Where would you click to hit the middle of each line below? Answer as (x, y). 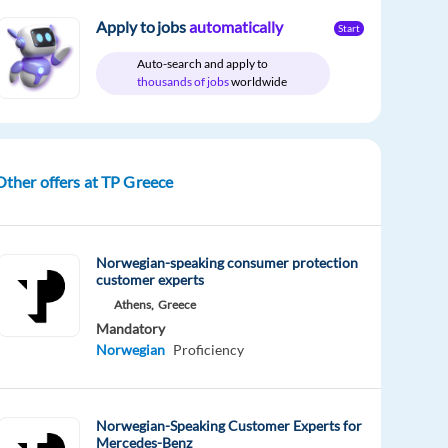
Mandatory (131, 329)
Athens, (134, 305)
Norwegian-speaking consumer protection (227, 263)
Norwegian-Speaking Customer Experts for (229, 426)
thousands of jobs (184, 82)
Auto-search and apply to (203, 64)
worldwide (259, 82)
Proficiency (209, 350)
